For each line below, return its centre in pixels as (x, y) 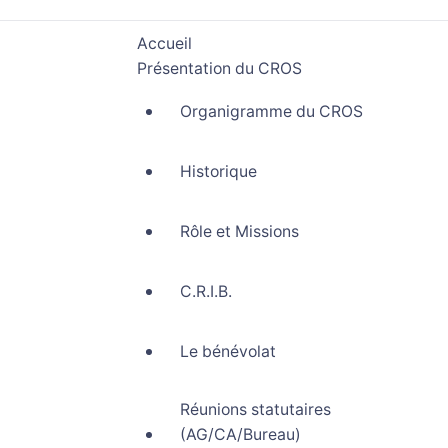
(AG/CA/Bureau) (240, 434)
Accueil (164, 43)
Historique (218, 171)
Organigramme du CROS (271, 111)
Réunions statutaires (255, 409)
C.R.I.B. (205, 291)
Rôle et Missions (239, 231)
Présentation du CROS (219, 68)
